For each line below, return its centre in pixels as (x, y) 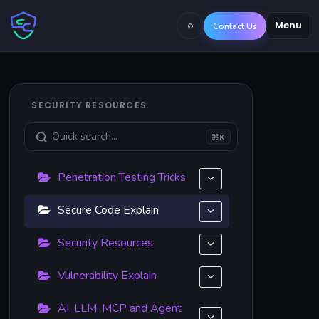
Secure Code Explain (109, 210)
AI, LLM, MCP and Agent (120, 308)
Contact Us (235, 26)
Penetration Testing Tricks (122, 177)
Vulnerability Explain (108, 276)
